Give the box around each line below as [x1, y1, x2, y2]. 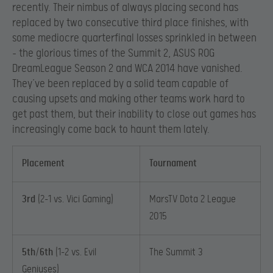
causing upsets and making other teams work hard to [12, 93, 245, 106]
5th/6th [22, 247, 53, 259]
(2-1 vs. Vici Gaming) [38, 194, 113, 206]
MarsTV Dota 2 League [149, 194, 236, 206]
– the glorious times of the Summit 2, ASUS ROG [12, 47, 214, 60]
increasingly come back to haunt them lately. [12, 123, 210, 136]
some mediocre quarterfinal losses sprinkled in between [12, 32, 257, 45]
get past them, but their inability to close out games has [12, 108, 256, 121]
